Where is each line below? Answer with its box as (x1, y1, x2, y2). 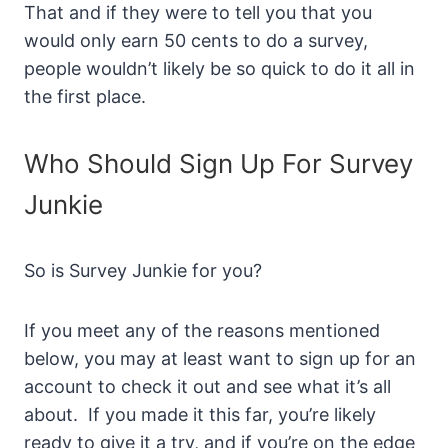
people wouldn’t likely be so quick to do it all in (24, 58, 415, 80)
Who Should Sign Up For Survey (24, 148, 413, 180)
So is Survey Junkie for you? (24, 260, 262, 282)
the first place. (24, 86, 146, 108)
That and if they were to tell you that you (24, 2, 372, 24)
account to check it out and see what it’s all (24, 376, 391, 398)
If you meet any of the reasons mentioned (24, 320, 380, 342)
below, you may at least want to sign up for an (24, 348, 416, 370)
